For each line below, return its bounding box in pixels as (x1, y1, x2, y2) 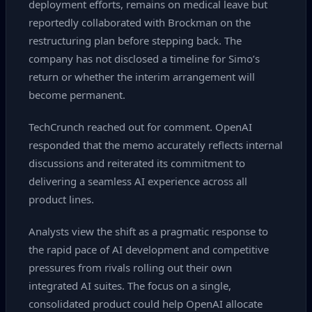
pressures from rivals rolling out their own (29, 260, 232, 274)
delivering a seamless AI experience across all (29, 174, 247, 188)
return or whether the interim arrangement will (29, 70, 255, 84)
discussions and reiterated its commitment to (29, 156, 245, 170)
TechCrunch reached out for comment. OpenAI (29, 120, 252, 134)
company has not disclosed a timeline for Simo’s (29, 52, 260, 65)
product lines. (29, 192, 94, 206)
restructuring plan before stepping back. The (29, 33, 242, 47)
